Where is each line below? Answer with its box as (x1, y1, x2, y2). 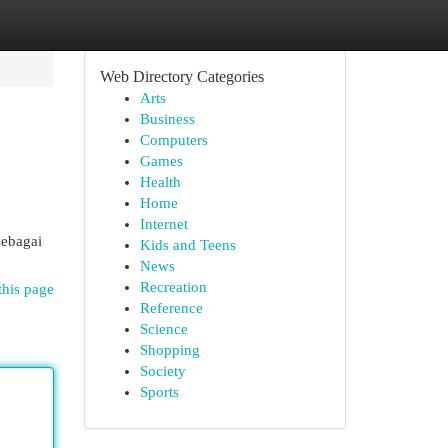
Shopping (139, 342, 200, 358)
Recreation (139, 279, 207, 295)
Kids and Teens (139, 237, 236, 253)
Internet (139, 216, 188, 232)
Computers (139, 132, 208, 148)
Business (139, 111, 195, 127)
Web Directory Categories (99, 68, 264, 85)
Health (139, 174, 181, 190)
